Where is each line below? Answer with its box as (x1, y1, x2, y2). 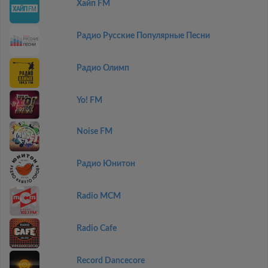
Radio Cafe (76, 224, 117, 233)
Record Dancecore (76, 257, 145, 265)
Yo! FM (76, 96, 102, 105)
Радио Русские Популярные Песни (76, 31, 210, 40)
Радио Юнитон (76, 160, 135, 168)
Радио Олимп (76, 63, 129, 72)
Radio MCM (76, 192, 121, 200)
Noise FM (76, 127, 112, 136)
